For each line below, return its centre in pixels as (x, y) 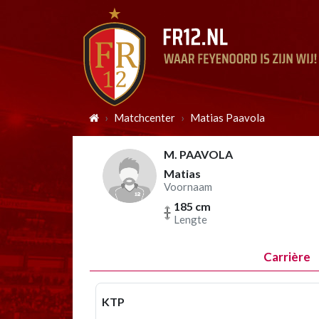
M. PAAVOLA (198, 154)
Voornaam (188, 187)
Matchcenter (145, 117)
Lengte (190, 219)
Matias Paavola (228, 117)
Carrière (287, 257)
